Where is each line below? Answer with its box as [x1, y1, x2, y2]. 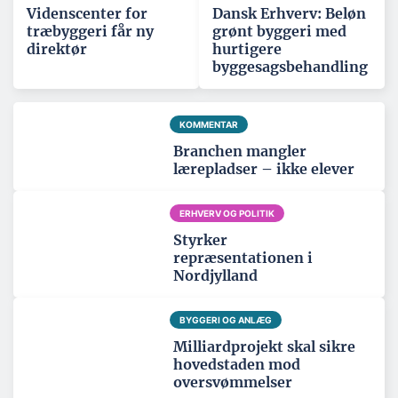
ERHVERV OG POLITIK [179, 208, 275, 219]
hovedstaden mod [173, 355, 300, 374]
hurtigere [212, 40, 282, 59]
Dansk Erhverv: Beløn [212, 4, 366, 23]
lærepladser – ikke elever [173, 160, 354, 179]
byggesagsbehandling [212, 58, 368, 76]
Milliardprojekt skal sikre [173, 338, 355, 356]
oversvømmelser [173, 373, 292, 392]
